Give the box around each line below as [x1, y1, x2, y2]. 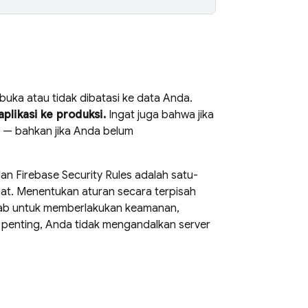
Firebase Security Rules [16, 168, 132, 182]
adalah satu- [132, 168, 198, 182]
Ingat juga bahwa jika [105, 108, 214, 122]
